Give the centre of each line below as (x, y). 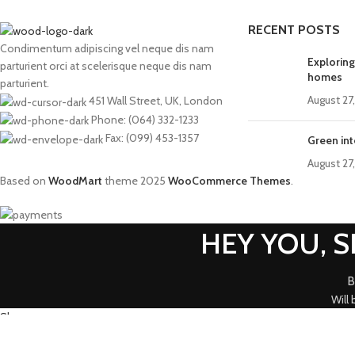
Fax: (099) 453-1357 (152, 138)
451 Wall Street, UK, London (156, 101)
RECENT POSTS (294, 29)
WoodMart (75, 180)
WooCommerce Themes (229, 180)
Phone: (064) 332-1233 (145, 119)
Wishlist (30, 335)
